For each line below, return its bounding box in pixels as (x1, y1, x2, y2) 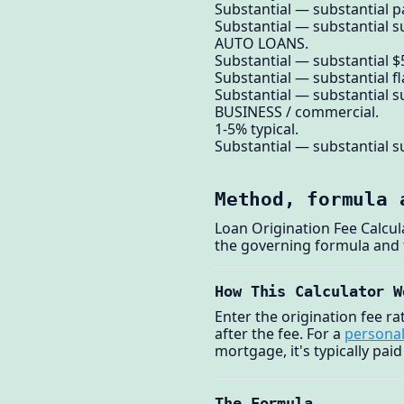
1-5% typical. (215, 118, 298, 139)
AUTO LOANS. (215, 32, 308, 53)
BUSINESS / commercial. (215, 101, 379, 122)
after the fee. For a (215, 323, 344, 344)
